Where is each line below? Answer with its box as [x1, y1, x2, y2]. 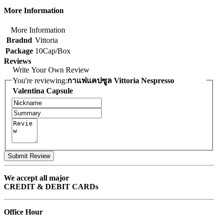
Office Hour [4, 208, 43, 217]
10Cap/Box [35, 46, 71, 55]
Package [5, 46, 33, 55]
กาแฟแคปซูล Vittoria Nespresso [67, 76, 174, 85]
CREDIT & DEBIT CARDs [4, 182, 98, 191]
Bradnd [6, 36, 32, 44]
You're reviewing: [13, 76, 67, 85]
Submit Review [8, 152, 50, 160]
